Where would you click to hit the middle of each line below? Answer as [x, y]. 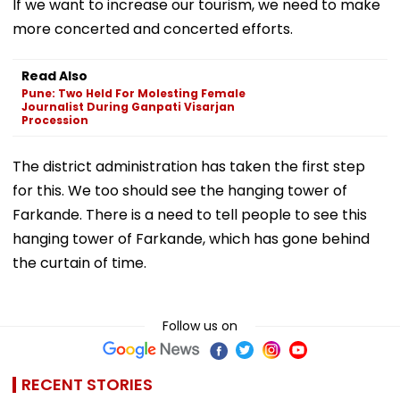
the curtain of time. [79, 262]
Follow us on [200, 325]
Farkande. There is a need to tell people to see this [190, 214]
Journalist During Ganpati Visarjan [128, 106]
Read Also [54, 75]
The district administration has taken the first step [189, 166]
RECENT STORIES [87, 384]
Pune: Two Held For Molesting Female [133, 93]
